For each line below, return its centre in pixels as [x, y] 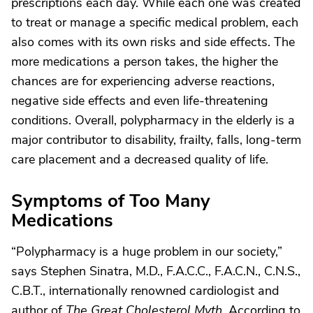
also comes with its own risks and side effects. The [153, 42]
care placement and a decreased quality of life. [140, 159]
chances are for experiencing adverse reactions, [143, 81]
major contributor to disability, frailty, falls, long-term [156, 140]
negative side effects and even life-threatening [140, 101]
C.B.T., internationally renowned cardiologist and [145, 291]
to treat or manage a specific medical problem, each [155, 22]
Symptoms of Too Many [111, 201]
